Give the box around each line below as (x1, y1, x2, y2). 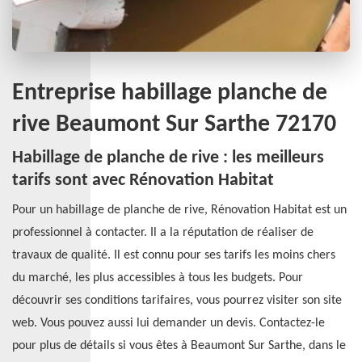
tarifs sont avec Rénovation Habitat (12, 171, 274, 190)
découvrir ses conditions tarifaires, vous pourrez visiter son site (12, 294, 342, 307)
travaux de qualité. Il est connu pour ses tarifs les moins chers (12, 249, 335, 262)
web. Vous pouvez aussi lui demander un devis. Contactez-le (12, 317, 325, 330)
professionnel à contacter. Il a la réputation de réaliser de (12, 226, 314, 239)
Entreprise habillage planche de (12, 81, 327, 106)
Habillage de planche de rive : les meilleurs (12, 149, 324, 167)
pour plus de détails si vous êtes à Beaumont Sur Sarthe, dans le (12, 339, 346, 352)
